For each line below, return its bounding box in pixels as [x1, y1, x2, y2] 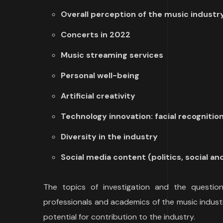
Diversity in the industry [61, 131, 158, 142]
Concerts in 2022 [61, 29, 131, 40]
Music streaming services [61, 50, 164, 61]
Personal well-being [61, 70, 140, 81]
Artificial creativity [61, 91, 136, 102]
